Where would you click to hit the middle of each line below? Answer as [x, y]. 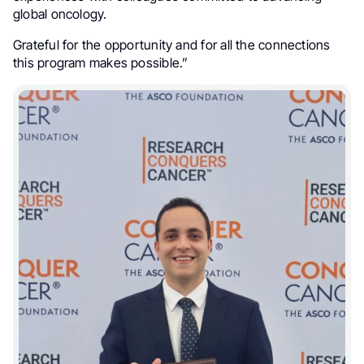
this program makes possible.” [101, 63]
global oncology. [60, 14]
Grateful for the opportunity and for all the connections [172, 45]
